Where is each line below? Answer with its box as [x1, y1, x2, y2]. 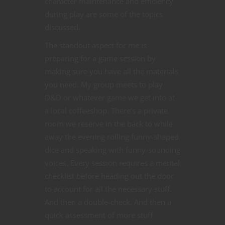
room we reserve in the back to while [45, 119, 173, 129]
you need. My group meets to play [45, 79, 163, 90]
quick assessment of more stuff [45, 210, 153, 220]
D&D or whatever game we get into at [45, 92, 175, 103]
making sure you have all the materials [45, 66, 178, 77]
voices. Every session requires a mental [45, 158, 180, 168]
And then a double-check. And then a [45, 197, 171, 207]
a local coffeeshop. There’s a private [45, 105, 168, 116]
